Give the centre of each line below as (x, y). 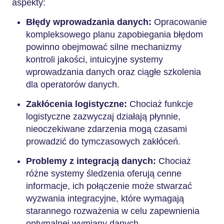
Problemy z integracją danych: (91, 161)
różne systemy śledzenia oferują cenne (104, 173)
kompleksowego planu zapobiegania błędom (114, 34)
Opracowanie (179, 22)
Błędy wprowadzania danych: (89, 22)
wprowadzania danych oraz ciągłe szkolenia (113, 72)
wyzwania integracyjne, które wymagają (105, 198)
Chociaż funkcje (160, 104)
